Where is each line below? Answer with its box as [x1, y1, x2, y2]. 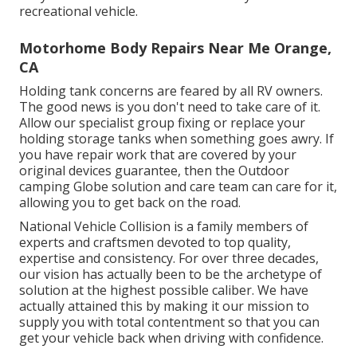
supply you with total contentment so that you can [19, 313, 320, 331]
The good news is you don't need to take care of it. [19, 98, 320, 116]
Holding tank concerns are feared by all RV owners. [19, 82, 323, 100]
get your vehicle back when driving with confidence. [19, 329, 324, 347]
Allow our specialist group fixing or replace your [19, 114, 305, 132]
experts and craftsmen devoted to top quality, [19, 233, 291, 252]
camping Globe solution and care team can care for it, [19, 178, 337, 196]
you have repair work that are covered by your [19, 146, 296, 164]
